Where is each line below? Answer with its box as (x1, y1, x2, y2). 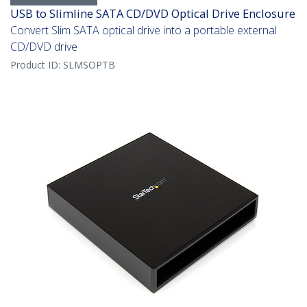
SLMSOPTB (63, 58, 115, 72)
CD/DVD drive (10, 39, 77, 55)
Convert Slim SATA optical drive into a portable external (10, 23, 277, 38)
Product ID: (10, 58, 63, 72)
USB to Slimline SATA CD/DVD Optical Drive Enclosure (10, 5, 295, 22)
